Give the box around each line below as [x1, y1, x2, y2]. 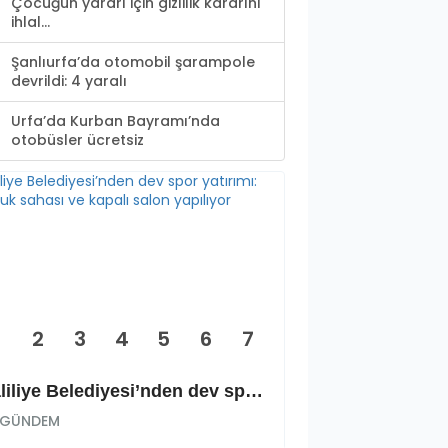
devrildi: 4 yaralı [11, 71, 127, 92]
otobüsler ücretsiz [11, 130, 144, 151]
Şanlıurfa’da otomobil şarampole [11, 52, 255, 73]
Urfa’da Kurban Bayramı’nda [11, 111, 220, 132]
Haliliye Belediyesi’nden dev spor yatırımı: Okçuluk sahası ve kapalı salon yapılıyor [245, 381, 263, 402]
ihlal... [11, 12, 50, 33]
